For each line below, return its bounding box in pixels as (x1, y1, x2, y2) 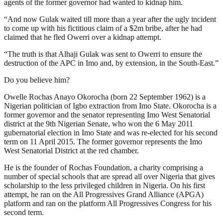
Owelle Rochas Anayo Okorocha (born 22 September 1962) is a (4, 92, 206, 101)
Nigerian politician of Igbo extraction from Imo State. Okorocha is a (4, 101, 217, 110)
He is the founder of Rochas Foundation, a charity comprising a (4, 163, 203, 172)
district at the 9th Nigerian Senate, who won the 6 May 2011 (4, 119, 193, 128)
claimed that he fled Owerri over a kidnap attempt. (4, 32, 161, 41)
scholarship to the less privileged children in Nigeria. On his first (4, 181, 205, 190)
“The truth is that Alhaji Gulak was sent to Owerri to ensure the (4, 49, 202, 58)
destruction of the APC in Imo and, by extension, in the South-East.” (4, 58, 219, 67)
